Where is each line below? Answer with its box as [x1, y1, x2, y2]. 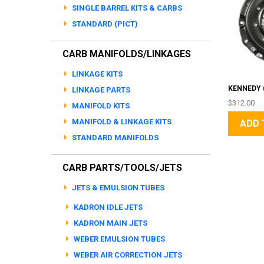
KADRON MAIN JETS [72, 219, 147, 227]
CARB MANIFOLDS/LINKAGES [62, 48, 191, 60]
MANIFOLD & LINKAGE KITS [70, 117, 171, 126]
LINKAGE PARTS [70, 85, 130, 94]
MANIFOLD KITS [70, 101, 130, 110]
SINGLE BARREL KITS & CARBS [70, 4, 182, 12]
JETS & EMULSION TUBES [70, 183, 164, 192]
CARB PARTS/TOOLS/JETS [62, 162, 182, 173]
